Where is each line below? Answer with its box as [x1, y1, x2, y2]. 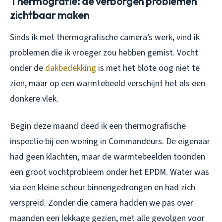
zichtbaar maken [10, 8, 90, 22]
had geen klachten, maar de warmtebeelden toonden [10, 151, 205, 164]
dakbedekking [45, 62, 96, 75]
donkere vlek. [10, 93, 58, 106]
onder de [10, 62, 45, 75]
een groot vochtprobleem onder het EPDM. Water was [10, 166, 209, 179]
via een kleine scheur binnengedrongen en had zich [10, 181, 195, 194]
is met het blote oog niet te [96, 62, 200, 75]
